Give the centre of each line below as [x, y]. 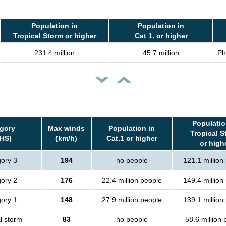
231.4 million [54, 53]
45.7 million [161, 53]
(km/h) [66, 138]
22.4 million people [132, 180]
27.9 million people [132, 200]
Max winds [66, 128]
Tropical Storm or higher [54, 36]
